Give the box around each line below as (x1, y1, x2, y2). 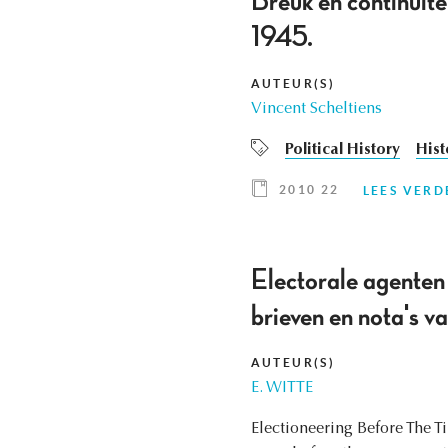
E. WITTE (250, 380, 313, 397)
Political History (284, 142, 400, 159)
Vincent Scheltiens (250, 101, 382, 118)
